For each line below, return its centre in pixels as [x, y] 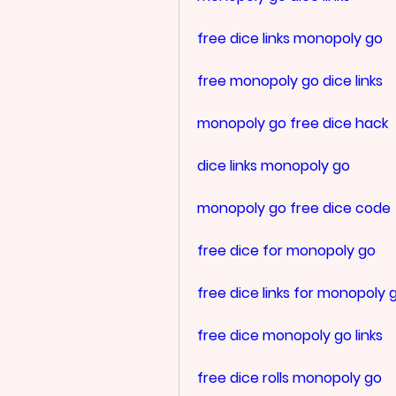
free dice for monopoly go [286, 250]
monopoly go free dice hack [293, 123]
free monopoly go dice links [290, 80]
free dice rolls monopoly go [289, 377]
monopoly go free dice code [294, 208]
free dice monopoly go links [290, 335]
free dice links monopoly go [290, 38]
